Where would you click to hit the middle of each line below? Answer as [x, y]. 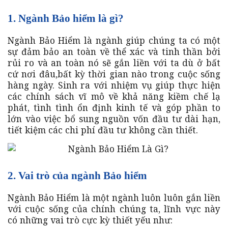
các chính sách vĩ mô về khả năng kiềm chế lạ [114, 96]
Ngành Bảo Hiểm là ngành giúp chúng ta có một [114, 40]
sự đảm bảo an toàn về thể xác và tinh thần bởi [114, 52]
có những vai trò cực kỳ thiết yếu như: [90, 220]
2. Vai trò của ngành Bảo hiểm [77, 176]
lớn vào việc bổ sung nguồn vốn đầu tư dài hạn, [114, 119]
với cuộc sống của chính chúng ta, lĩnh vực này [114, 209]
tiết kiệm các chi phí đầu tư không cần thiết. [103, 130]
